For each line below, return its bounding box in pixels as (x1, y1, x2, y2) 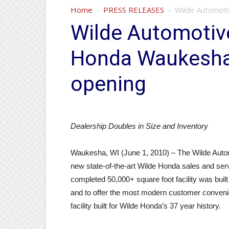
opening (71, 72, 146, 96)
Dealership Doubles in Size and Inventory (71, 122, 208, 130)
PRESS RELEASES (103, 5, 164, 15)
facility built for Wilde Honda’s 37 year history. (71, 201, 221, 210)
